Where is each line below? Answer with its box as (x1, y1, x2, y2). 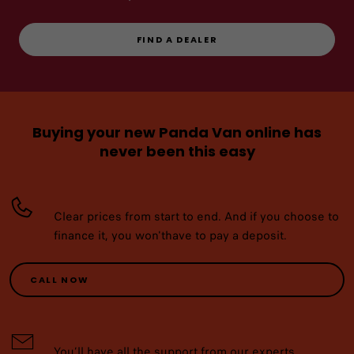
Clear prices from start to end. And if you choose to (54, 208, 339, 226)
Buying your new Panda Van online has (32, 122, 322, 143)
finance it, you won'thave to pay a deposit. (54, 227, 287, 245)
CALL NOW (30, 273, 89, 286)
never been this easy (99, 141, 255, 162)
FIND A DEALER (136, 32, 218, 46)
